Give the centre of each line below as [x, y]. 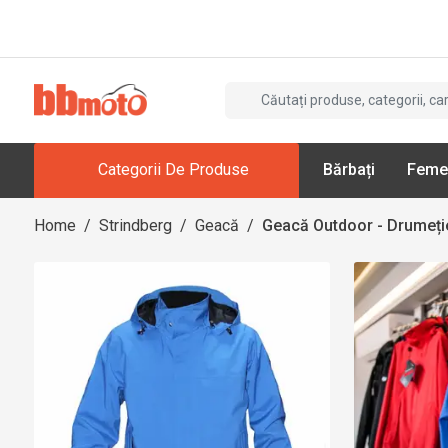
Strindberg [135, 225]
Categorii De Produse [173, 170]
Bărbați [348, 170]
